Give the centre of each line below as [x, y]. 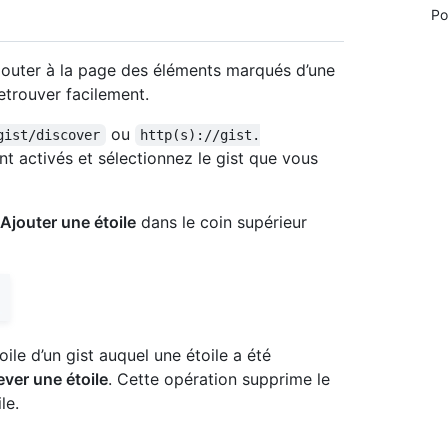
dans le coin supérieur [221, 222]
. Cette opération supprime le [219, 379]
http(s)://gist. [200, 135]
